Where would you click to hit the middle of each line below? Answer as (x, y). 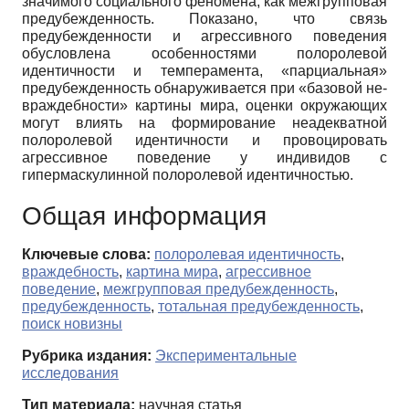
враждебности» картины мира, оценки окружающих (204, 106)
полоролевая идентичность (247, 255)
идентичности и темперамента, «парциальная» (204, 71)
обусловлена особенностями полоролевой (204, 54)
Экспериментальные (226, 356)
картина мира (172, 272)
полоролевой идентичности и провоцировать (204, 141)
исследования (70, 373)
